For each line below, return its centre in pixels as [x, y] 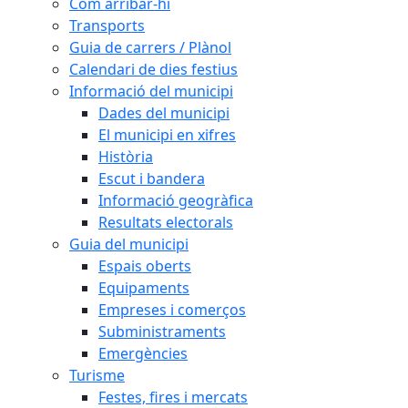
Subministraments [162, 331]
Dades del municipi [164, 113]
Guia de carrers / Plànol [150, 47]
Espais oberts [145, 266]
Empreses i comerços [172, 310]
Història [126, 157]
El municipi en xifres [167, 135]
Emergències [143, 353]
